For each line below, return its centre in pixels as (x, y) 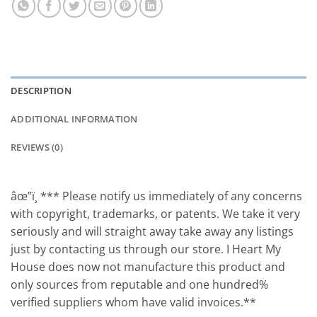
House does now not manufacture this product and (148, 267)
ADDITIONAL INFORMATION (74, 119)
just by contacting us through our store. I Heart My (146, 249)
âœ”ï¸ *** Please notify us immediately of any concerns (156, 196)
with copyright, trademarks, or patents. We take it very (155, 214)
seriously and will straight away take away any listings (152, 232)
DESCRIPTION (41, 91)
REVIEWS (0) (37, 148)
